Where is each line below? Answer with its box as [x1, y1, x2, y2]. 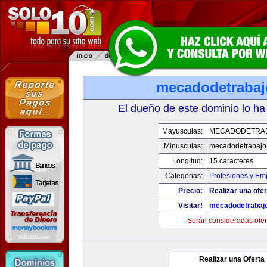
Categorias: [164, 172, 203, 180]
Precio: [178, 187, 203, 195]
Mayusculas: [162, 127, 203, 135]
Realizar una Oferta [199, 255, 265, 263]
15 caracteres [209, 157, 253, 165]
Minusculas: [163, 142, 203, 150]
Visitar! [178, 201, 203, 210]
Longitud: [172, 157, 203, 165]
